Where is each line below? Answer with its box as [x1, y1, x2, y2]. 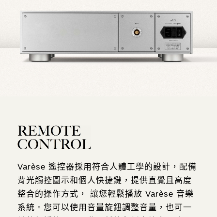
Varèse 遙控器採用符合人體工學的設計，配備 [17, 162, 197, 172]
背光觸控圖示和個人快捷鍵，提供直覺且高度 [17, 176, 192, 186]
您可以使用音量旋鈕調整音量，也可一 [43, 203, 192, 213]
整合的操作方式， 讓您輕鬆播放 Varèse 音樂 [17, 189, 194, 199]
